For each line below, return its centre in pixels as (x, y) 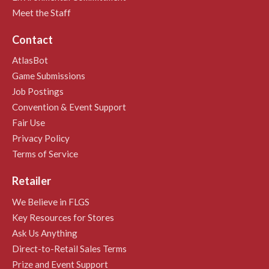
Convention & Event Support (69, 107)
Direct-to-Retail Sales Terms (69, 248)
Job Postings (38, 92)
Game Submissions (49, 76)
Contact (32, 39)
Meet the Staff (41, 12)
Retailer (32, 181)
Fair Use (29, 123)
